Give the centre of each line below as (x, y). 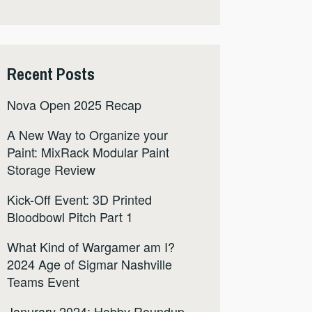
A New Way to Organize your (87, 135)
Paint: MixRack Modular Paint (88, 152)
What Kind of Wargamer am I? (91, 247)
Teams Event (43, 282)
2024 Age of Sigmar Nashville (89, 264)
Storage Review (51, 170)
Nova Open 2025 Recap (74, 105)
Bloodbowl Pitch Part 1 (70, 217)
